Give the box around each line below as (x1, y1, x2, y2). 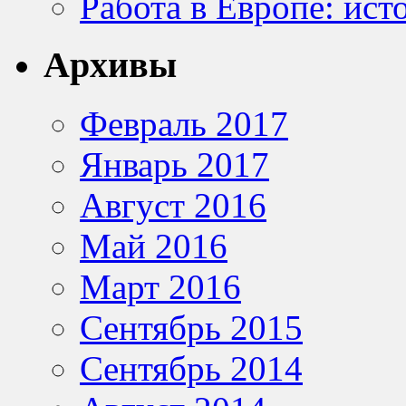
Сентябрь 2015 (80, 307, 303, 347)
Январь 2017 (80, 144, 269, 184)
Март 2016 (80, 266, 241, 306)
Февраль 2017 (80, 103, 288, 143)
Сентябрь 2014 (80, 348, 303, 388)
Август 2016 (80, 185, 266, 225)
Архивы (43, 44, 177, 86)
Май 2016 (80, 226, 227, 266)
